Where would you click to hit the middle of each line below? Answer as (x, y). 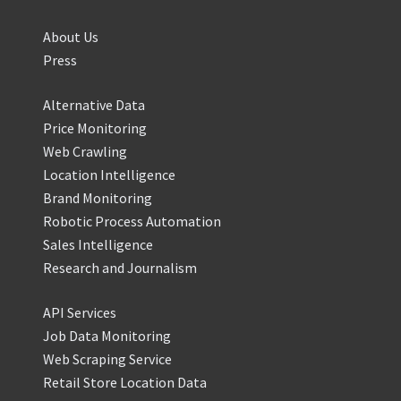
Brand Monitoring (98, 198)
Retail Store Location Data (125, 383)
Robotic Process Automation (132, 222)
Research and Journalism (120, 268)
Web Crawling (85, 152)
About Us (71, 37)
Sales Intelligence (98, 245)
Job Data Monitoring (107, 336)
